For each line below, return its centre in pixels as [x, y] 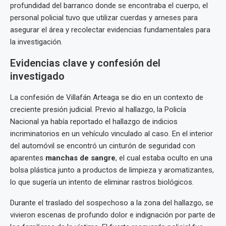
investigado [37, 76]
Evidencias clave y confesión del [85, 63]
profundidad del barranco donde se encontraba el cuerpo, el [109, 6]
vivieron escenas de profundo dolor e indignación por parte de [113, 215]
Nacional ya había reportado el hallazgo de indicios [94, 122]
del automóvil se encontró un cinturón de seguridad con [103, 146]
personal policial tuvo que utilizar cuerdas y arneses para [104, 18]
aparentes [28, 158]
